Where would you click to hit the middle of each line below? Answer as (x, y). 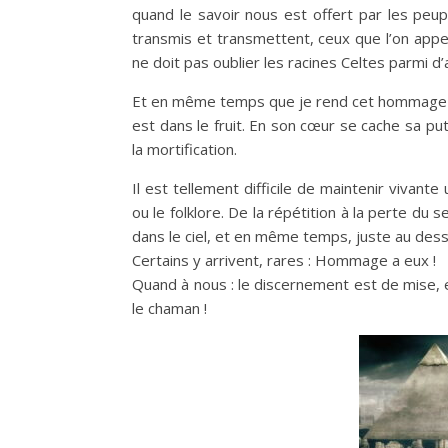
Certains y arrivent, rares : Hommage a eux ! (284, 260)
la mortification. (184, 149)
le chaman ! (169, 308)
